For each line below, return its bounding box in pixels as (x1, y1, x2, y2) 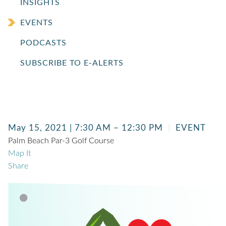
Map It (8, 149, 31, 157)
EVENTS (20, 19, 53, 27)
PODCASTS (20, 39, 67, 47)
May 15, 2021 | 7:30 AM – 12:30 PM (8, 124, 163, 132)
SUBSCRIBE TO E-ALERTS (20, 59, 124, 67)
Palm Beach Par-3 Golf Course (8, 137, 114, 145)
